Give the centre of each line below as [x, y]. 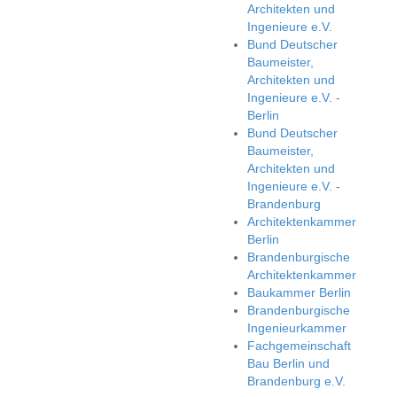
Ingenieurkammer [297, 328]
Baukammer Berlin [299, 292]
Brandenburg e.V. [296, 381]
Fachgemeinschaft [299, 346]
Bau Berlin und [288, 363]
